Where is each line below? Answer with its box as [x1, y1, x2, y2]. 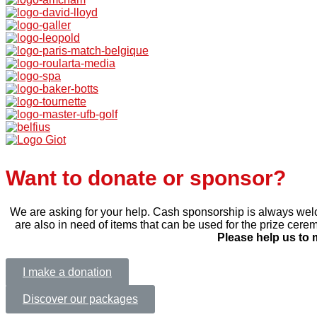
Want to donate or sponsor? [6, 166, 286, 190]
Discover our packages [23, 293, 138, 306]
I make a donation [23, 266, 112, 279]
